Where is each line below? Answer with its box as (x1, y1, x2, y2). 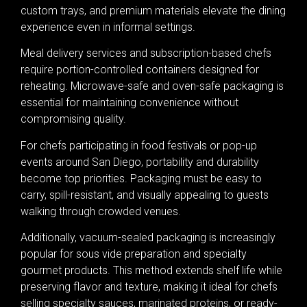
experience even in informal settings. (21, 20, 195, 34)
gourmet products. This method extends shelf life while (21, 263, 282, 277)
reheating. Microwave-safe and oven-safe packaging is (21, 79, 284, 93)
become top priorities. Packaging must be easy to (21, 171, 262, 185)
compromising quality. (21, 112, 126, 126)
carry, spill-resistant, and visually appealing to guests (21, 188, 269, 201)
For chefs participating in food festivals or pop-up (21, 138, 257, 152)
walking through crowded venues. (21, 204, 181, 218)
